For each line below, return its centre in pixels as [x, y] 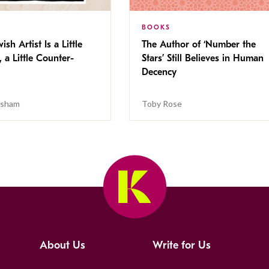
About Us [63, 245]
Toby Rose [162, 103]
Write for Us [181, 245]
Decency [160, 72]
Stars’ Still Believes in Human [202, 58]
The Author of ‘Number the [198, 44]
